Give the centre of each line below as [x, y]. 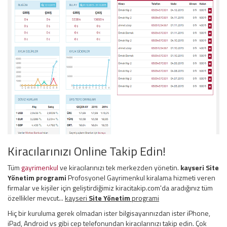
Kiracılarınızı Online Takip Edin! [87, 151]
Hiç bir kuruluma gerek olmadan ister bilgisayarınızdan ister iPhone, [109, 213]
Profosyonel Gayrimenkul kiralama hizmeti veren [141, 177]
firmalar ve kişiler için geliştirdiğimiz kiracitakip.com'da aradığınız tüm [110, 187]
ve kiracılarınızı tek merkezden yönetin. [119, 167]
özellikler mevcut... [36, 198]
